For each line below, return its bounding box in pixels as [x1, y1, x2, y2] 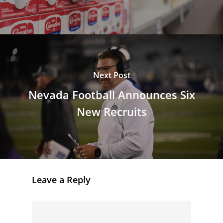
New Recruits [76, 104, 147, 119]
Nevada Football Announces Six [28, 87, 195, 103]
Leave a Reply [32, 174, 91, 186]
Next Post [93, 70, 130, 81]
